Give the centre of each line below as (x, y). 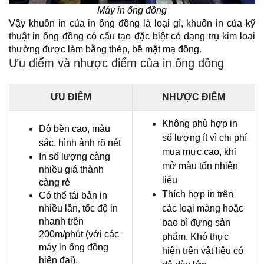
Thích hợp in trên (198, 194)
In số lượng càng (75, 157)
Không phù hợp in (200, 124)
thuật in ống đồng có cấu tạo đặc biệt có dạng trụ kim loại (132, 37)
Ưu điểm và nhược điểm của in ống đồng (116, 63)
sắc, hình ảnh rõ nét (80, 143)
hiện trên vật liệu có (203, 251)
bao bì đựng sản (196, 223)
